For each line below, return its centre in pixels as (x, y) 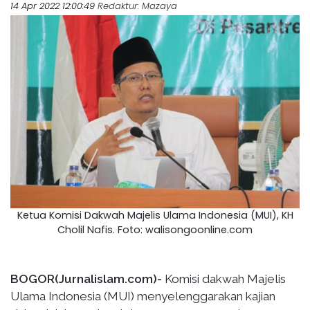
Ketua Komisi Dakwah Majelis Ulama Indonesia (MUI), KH (155, 215)
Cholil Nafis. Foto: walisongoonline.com (155, 229)
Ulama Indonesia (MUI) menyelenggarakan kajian (143, 296)
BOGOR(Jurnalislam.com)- (86, 279)
